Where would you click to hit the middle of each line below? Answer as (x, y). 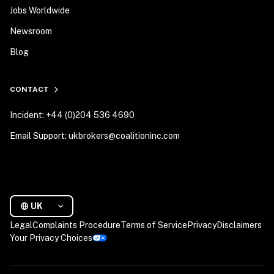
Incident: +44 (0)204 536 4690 (72, 115)
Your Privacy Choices (51, 238)
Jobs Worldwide (40, 10)
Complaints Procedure (76, 225)
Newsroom (31, 31)
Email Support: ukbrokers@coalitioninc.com (95, 136)
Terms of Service (154, 225)
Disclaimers (239, 225)
